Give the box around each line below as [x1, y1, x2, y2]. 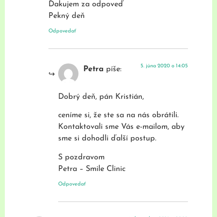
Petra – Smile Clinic [58, 165, 125, 173]
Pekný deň [48, 12, 85, 20]
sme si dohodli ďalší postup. [58, 135, 156, 143]
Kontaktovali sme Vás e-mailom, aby [58, 123, 185, 131]
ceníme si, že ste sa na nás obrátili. [58, 111, 179, 120]
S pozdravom [58, 153, 105, 161]
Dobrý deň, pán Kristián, [58, 93, 144, 101]
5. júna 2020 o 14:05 [140, 63, 188, 69]
